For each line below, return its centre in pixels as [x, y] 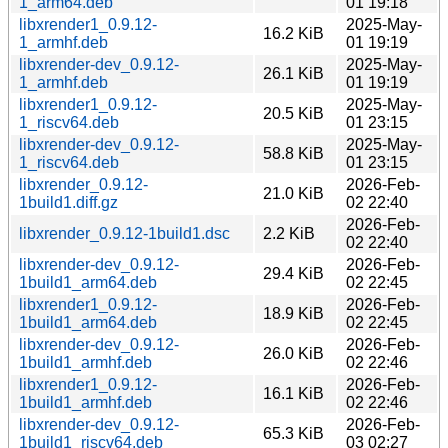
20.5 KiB [293, 113]
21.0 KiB [293, 193]
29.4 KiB [293, 273]
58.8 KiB [293, 153]
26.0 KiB [293, 353]
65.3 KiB [293, 433]
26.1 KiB [293, 73]
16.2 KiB [293, 33]
